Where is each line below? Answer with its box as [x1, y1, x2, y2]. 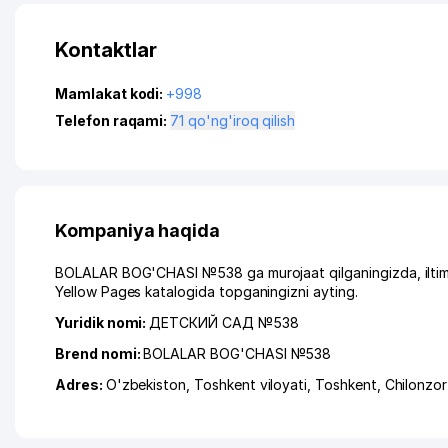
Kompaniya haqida [55, 220, 221, 241]
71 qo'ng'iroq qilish [188, 112, 296, 129]
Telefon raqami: [55, 112, 171, 129]
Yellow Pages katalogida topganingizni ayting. [55, 283, 358, 300]
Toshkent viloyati [194, 376, 308, 393]
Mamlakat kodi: [55, 85, 167, 102]
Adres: [55, 376, 106, 393]
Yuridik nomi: [55, 314, 150, 331]
